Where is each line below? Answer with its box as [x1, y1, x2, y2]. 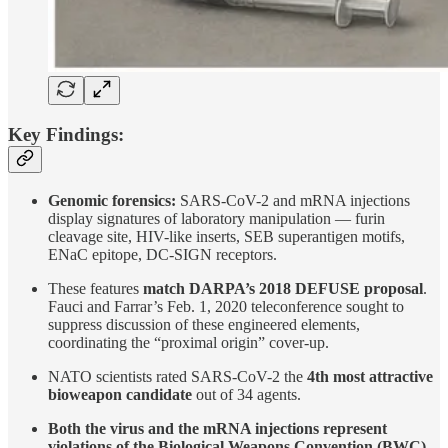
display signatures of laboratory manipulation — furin [48, 209, 385, 227]
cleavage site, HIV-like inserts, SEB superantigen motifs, [48, 227, 405, 245]
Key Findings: [8, 124, 124, 146]
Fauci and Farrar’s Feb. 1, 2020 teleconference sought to [48, 297, 404, 315]
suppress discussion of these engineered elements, [48, 315, 360, 333]
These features [48, 279, 143, 297]
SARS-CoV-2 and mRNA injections [176, 191, 410, 209]
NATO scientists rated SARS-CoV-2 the [48, 367, 307, 385]
